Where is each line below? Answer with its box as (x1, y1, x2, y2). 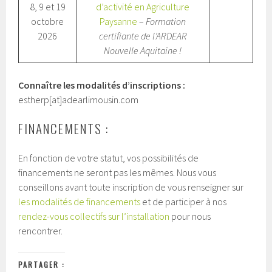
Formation (146, 15, 186, 27)
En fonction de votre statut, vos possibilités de (18, 152, 199, 164)
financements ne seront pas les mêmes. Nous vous (18, 166, 217, 178)
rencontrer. (18, 225, 63, 237)
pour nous (169, 210, 211, 222)
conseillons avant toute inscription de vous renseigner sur (18, 181, 244, 193)
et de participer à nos (140, 195, 227, 208)
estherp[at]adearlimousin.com (18, 93, 139, 106)
